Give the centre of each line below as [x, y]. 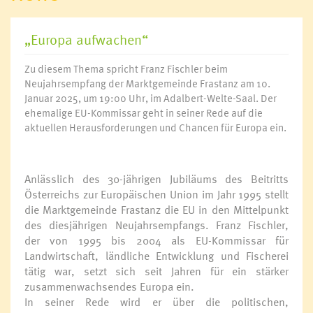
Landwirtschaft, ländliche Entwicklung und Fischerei [156, 256]
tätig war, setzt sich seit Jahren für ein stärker [156, 271]
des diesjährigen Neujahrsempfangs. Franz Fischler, [156, 225]
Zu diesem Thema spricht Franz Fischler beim [126, 68]
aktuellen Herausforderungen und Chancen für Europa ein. [155, 127]
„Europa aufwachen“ [86, 39]
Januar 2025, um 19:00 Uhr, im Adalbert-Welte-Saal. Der [151, 98]
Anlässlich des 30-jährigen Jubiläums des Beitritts [156, 179]
